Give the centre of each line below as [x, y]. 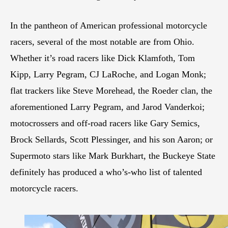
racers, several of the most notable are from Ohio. [102, 41]
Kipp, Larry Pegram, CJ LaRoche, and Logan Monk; [108, 74]
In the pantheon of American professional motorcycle [109, 25]
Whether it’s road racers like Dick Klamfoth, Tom [103, 58]
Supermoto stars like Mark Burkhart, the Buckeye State [113, 155]
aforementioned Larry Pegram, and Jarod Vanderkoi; [107, 107]
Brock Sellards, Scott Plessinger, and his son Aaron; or [111, 139]
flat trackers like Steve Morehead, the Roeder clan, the [111, 90]
